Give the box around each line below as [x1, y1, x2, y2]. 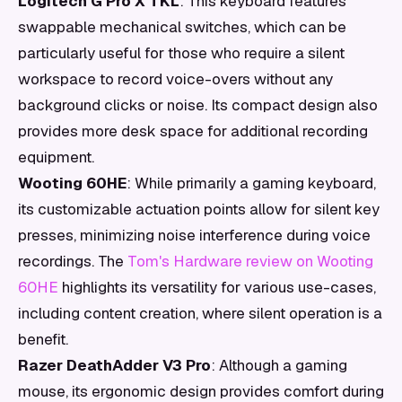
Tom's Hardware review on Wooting [127, 251, 373, 271]
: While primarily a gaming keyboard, [127, 173, 376, 193]
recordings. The [18, 251, 127, 271]
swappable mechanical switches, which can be [18, 17, 346, 37]
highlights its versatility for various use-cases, [58, 277, 376, 297]
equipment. [18, 147, 94, 167]
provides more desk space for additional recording [18, 121, 368, 141]
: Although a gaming [211, 355, 347, 375]
